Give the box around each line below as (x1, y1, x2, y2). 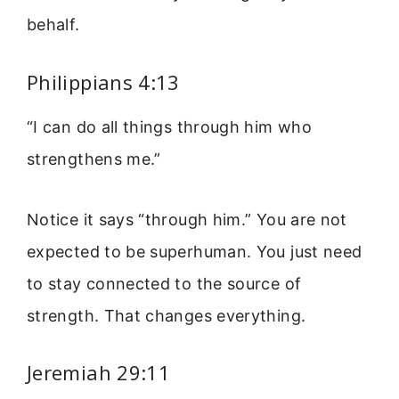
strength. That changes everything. (27, 306, 306, 326)
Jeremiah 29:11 (27, 359, 171, 387)
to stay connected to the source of (27, 274, 302, 294)
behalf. (27, 15, 80, 35)
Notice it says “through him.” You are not (27, 210, 347, 230)
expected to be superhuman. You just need (27, 242, 362, 262)
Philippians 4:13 (27, 68, 180, 95)
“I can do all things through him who (27, 117, 312, 136)
